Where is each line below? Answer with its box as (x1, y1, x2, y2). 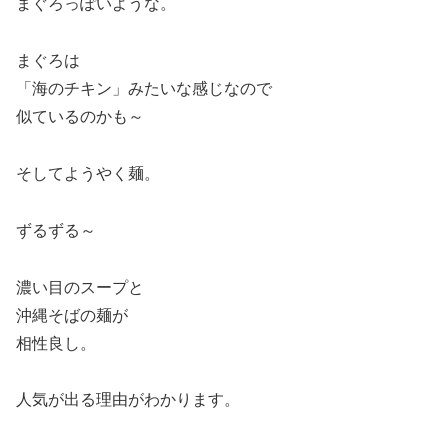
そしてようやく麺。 (16, 165, 160, 183)
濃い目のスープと (16, 278, 144, 296)
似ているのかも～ (16, 108, 144, 126)
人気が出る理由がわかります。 (16, 391, 240, 409)
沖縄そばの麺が (16, 306, 128, 324)
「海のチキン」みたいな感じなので (16, 80, 272, 98)
